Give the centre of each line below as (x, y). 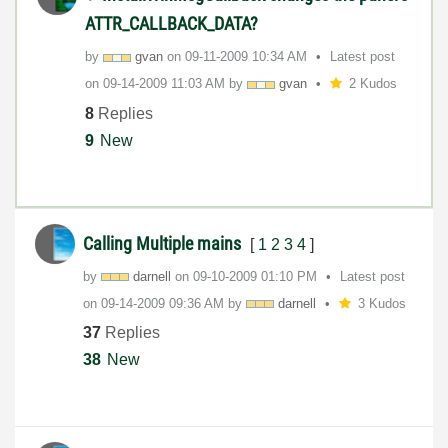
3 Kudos (381, 303)
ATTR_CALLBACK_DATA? (171, 23)
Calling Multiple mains (164, 243)
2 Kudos (372, 83)
